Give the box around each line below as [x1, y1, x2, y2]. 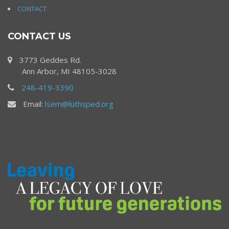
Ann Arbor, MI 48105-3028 [8, 65, 117, 76]
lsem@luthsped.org [45, 98, 113, 109]
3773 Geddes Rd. [17, 54, 81, 65]
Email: [21, 98, 45, 109]
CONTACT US [8, 30, 71, 42]
